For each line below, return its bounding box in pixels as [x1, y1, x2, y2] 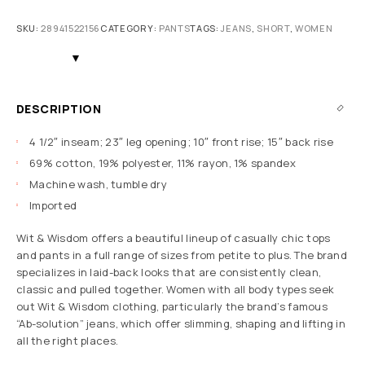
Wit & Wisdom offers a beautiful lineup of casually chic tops [16, 231, 331, 246]
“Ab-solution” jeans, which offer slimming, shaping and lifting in [16, 316, 346, 332]
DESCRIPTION [16, 100, 102, 117]
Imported [29, 197, 77, 213]
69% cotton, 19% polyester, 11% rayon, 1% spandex [29, 155, 297, 170]
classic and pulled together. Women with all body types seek [16, 282, 335, 297]
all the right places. [16, 333, 119, 349]
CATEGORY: [100, 21, 159, 34]
